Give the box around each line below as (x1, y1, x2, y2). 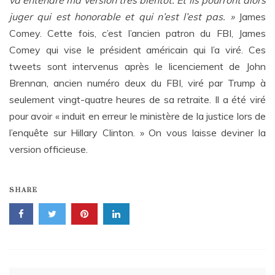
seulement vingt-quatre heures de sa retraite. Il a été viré (9, 93, 266, 106)
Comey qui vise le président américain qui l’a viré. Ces (9, 44, 266, 56)
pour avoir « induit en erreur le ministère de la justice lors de (9, 110, 266, 122)
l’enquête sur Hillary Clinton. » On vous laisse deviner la (9, 126, 266, 139)
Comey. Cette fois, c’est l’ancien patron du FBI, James (9, 27, 266, 39)
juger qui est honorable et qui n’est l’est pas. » (9, 10, 234, 23)
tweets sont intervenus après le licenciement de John (9, 60, 266, 72)
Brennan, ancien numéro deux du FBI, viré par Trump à (9, 77, 266, 89)
